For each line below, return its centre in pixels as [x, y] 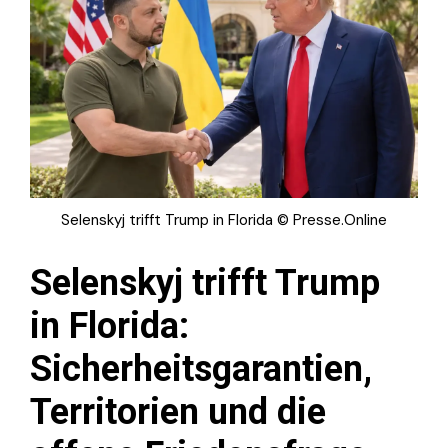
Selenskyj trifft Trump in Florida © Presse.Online [224, 220]
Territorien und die [178, 412]
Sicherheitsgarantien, [201, 369]
